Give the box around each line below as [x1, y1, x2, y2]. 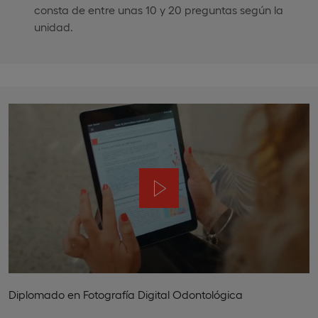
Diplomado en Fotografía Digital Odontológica [9, 287, 243, 301]
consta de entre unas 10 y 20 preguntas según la [34, 2, 283, 16]
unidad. [34, 19, 73, 33]
